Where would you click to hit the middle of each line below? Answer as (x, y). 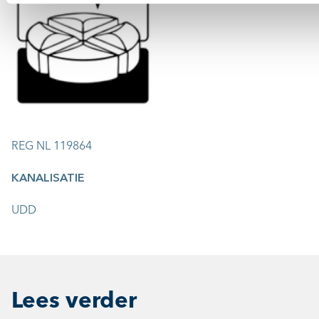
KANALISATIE (48, 178)
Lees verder (74, 302)
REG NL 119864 (52, 146)
